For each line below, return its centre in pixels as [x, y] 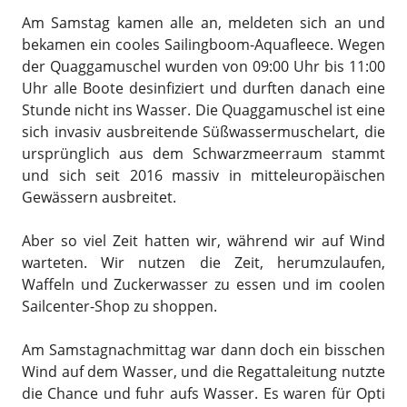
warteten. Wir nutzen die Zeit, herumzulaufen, [203, 263]
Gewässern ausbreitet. [99, 197]
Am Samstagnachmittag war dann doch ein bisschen [203, 350]
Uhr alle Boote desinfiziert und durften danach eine [203, 88]
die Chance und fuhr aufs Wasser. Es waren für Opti [203, 393]
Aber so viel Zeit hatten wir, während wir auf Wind [203, 241]
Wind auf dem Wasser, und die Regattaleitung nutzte [203, 372]
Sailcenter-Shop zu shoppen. [119, 306]
